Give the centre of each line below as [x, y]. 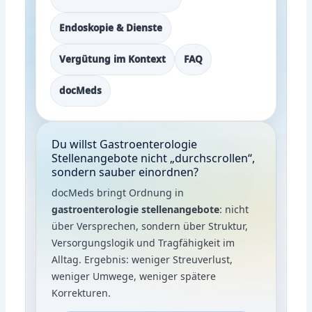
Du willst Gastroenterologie [125, 144]
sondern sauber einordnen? [125, 172]
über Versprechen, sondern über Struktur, [150, 226]
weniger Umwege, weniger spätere [134, 276]
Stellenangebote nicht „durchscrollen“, [154, 158]
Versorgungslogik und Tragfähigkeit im [143, 242]
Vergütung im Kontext [113, 59]
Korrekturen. [81, 292]
